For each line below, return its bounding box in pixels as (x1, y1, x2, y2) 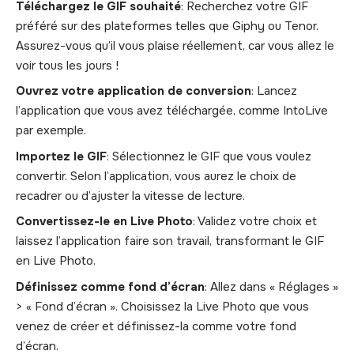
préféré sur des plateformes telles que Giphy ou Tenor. (16, 17, 318, 34)
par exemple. (16, 122, 86, 139)
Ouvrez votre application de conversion (16, 83, 251, 100)
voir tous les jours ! (16, 57, 119, 73)
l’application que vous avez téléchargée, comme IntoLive (16, 103, 328, 119)
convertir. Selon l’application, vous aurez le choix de (16, 168, 296, 184)
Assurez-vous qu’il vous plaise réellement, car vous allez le (16, 37, 334, 54)
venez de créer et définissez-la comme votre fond (16, 318, 296, 334)
